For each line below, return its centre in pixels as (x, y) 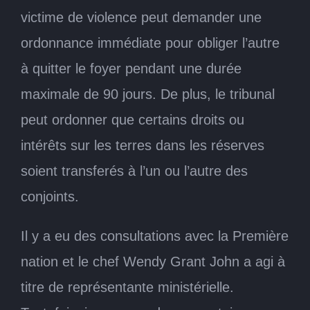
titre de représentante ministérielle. (127, 287)
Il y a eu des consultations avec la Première (155, 236)
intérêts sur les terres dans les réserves (143, 145)
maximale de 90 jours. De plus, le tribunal (148, 94)
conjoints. (50, 196)
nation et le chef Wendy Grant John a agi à (153, 261)
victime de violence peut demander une (141, 17)
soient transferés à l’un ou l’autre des (134, 171)
